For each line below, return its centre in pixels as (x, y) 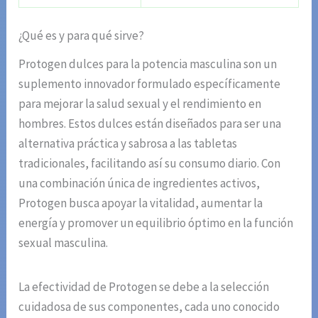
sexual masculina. (64, 243)
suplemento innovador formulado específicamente (150, 84)
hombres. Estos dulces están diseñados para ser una (150, 124)
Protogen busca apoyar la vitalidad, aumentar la (141, 203)
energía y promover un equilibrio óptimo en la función (156, 223)
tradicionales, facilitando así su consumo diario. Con (150, 164)
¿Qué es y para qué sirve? (82, 36)
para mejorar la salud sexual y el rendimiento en (140, 104)
